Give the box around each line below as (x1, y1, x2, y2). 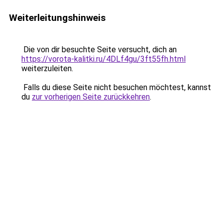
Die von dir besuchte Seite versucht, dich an (21, 45, 177, 54)
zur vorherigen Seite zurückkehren (32, 92, 150, 102)
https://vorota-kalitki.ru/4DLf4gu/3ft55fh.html (21, 54, 186, 64)
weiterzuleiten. (21, 64, 73, 73)
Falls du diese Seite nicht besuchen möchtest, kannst (21, 83, 211, 92)
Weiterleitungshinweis (9, 12, 106, 23)
